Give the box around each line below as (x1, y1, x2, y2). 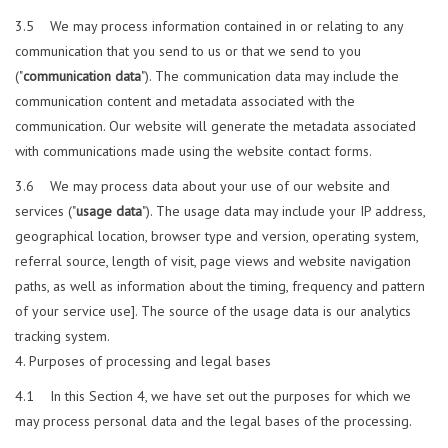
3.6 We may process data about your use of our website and (15, 177, 390, 196)
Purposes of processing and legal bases (29, 352, 271, 371)
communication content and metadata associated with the (15, 92, 355, 111)
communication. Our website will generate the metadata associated (15, 117, 416, 136)
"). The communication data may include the (141, 67, 399, 86)
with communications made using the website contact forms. (15, 142, 372, 161)
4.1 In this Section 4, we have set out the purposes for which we (15, 387, 411, 406)
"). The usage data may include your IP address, (142, 202, 425, 221)
